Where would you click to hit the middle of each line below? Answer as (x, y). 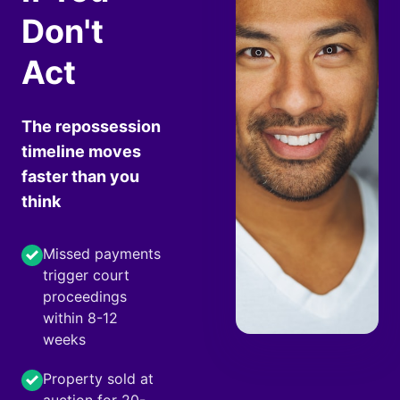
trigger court (86, 275)
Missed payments (102, 254)
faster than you (80, 176)
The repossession (91, 126)
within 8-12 (80, 318)
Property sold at (98, 379)
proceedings (85, 296)
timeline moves (81, 151)
